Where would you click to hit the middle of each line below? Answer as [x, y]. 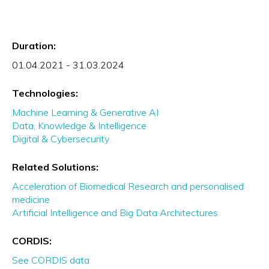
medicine [31, 200]
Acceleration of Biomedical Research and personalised [128, 186]
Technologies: [45, 93]
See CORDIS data [51, 260]
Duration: [34, 46]
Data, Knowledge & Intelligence [79, 126]
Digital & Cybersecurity [61, 139]
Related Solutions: [55, 167]
